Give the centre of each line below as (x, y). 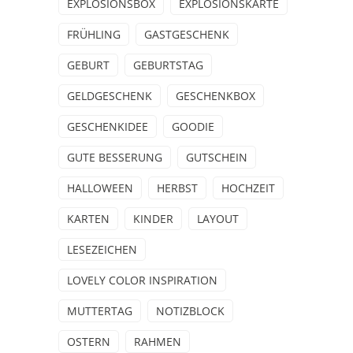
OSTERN (89, 342)
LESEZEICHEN (102, 250)
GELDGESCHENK (110, 96)
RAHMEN (158, 342)
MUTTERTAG (100, 311)
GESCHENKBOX (216, 96)
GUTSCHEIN (217, 158)
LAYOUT (218, 219)
